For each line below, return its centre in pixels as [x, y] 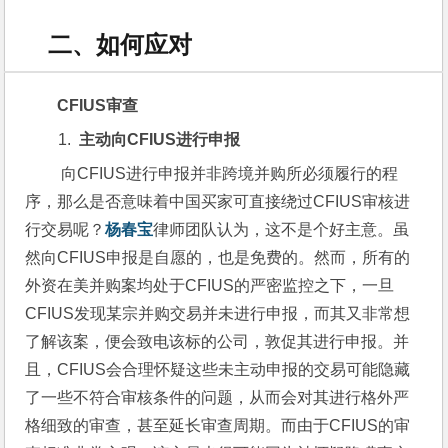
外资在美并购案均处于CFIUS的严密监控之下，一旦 [210, 285]
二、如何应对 [120, 44]
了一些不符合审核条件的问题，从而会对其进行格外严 [217, 397]
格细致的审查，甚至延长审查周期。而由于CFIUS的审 [218, 425]
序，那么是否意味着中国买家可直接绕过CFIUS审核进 [218, 201]
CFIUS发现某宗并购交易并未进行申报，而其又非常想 [218, 313]
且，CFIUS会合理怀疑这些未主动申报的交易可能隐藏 [218, 369]
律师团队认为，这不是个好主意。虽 [281, 229]
